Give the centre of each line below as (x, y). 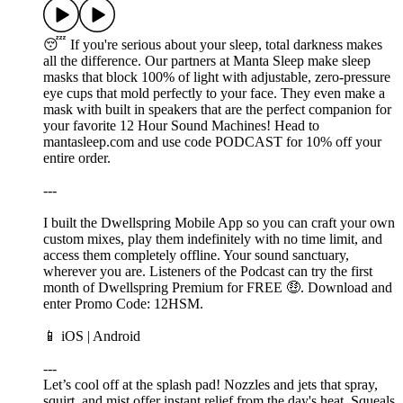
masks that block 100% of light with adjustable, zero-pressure (217, 77)
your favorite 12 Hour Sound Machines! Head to (181, 126)
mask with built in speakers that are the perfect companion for (217, 110)
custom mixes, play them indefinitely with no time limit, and (213, 239)
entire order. (77, 158)
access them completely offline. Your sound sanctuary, (196, 255)
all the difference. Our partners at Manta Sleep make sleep (207, 61)
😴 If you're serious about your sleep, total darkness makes (213, 45)
